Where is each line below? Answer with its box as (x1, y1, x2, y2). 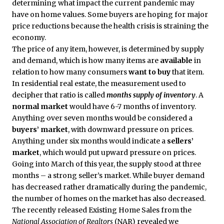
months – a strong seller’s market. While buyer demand (12, 170, 204, 180)
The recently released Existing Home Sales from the (12, 205, 191, 214)
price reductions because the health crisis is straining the (12, 21, 208, 30)
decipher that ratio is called (12, 90, 106, 99)
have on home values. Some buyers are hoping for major (12, 9, 208, 19)
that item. (170, 67, 204, 76)
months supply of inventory (106, 90, 195, 99)
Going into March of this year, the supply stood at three (12, 159, 201, 168)
